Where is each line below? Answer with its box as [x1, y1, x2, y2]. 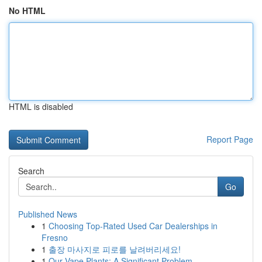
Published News [18, 208, 77, 220]
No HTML [9, 5, 46, 16]
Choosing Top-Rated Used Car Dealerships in [49, 220, 218, 232]
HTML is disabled [9, 101, 73, 112]
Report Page [206, 133, 253, 145]
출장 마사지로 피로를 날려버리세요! [49, 243, 181, 255]
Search [18, 165, 44, 177]
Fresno [42, 232, 68, 243]
